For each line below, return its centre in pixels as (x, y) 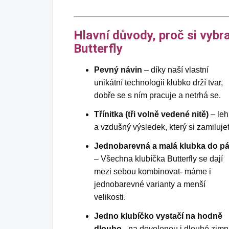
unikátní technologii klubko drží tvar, (158, 83)
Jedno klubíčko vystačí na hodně (158, 216)
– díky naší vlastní (175, 70)
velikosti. (110, 197)
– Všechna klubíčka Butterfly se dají (158, 159)
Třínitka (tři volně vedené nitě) (151, 114)
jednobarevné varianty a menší (150, 185)
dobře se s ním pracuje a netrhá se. (157, 96)
